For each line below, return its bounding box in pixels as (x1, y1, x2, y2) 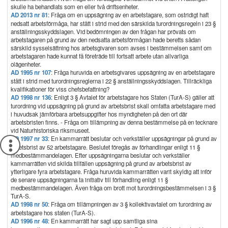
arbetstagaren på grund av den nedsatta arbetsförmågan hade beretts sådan (11, 36, 201, 44)
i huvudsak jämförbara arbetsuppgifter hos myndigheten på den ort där (11, 110, 187, 118)
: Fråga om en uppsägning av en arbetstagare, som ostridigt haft (48, 11, 209, 19)
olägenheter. (11, 60, 41, 68)
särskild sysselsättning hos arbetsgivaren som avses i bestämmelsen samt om (11, 44, 212, 52)
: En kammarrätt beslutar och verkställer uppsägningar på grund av (48, 134, 217, 142)
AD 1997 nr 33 (11, 134, 48, 143)
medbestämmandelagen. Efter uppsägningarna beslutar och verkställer (11, 151, 190, 159)
